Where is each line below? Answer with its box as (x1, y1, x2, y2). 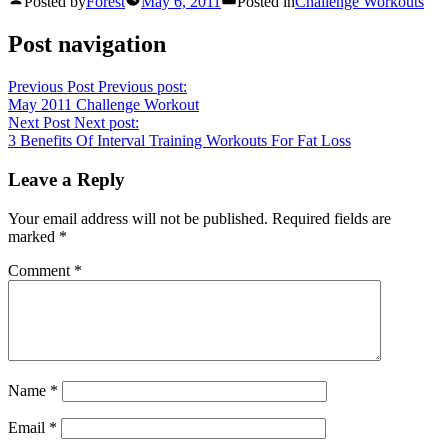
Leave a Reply (8, 168, 125, 190)
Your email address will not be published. (8, 209, 268, 227)
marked (8, 227, 59, 245)
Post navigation (8, 31, 166, 58)
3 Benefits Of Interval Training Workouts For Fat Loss (8, 132, 351, 150)
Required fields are (272, 209, 391, 227)
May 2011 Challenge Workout (8, 96, 199, 114)
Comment (8, 261, 74, 279)
